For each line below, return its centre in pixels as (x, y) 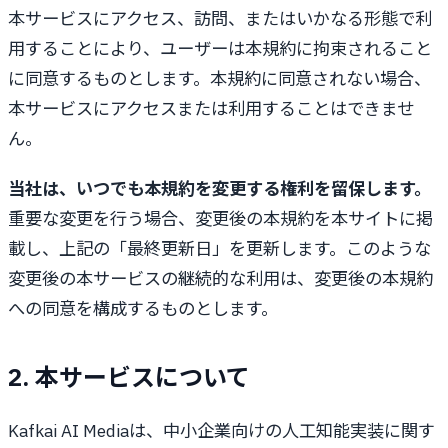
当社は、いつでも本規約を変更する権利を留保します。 (219, 189)
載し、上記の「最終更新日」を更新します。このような (219, 249)
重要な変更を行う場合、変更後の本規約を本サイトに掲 (220, 219)
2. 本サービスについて (129, 377)
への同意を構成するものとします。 (143, 309)
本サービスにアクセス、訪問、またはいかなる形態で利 (220, 19)
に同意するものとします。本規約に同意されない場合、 (219, 79)
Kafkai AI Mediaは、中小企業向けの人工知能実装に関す (221, 431)
